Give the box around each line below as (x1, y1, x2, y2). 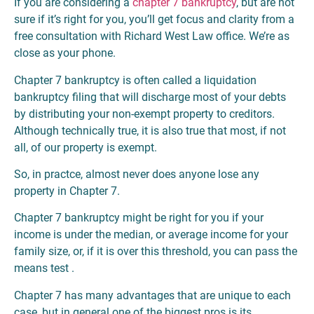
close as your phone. (14, 46, 116, 60)
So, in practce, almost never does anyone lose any (14, 168, 259, 182)
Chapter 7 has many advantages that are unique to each (14, 288, 291, 302)
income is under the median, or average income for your (14, 228, 288, 242)
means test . (14, 261, 74, 275)
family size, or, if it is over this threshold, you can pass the (14, 245, 297, 259)
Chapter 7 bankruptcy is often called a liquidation (14, 73, 257, 87)
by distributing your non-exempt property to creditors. (14, 107, 275, 121)
